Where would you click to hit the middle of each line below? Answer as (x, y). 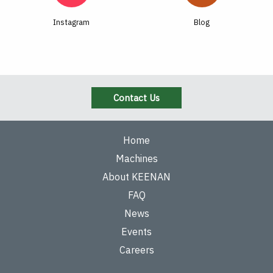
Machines (136, 158)
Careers (136, 250)
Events (136, 232)
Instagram (71, 22)
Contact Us (136, 98)
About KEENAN (136, 177)
